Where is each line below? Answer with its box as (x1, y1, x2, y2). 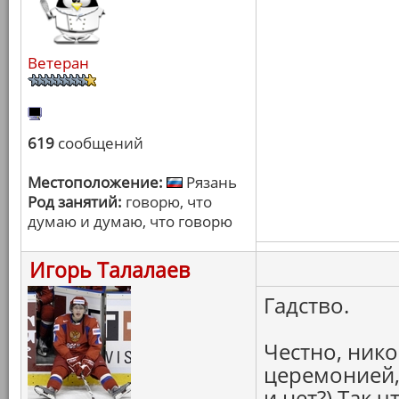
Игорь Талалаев (29, 256, 190, 284)
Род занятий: (28, 191, 122, 212)
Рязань (183, 172, 237, 192)
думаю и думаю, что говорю (28, 211, 232, 232)
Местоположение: (28, 172, 163, 192)
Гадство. (264, 290, 349, 320)
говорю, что (122, 191, 212, 212)
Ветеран (28, 53, 89, 73)
